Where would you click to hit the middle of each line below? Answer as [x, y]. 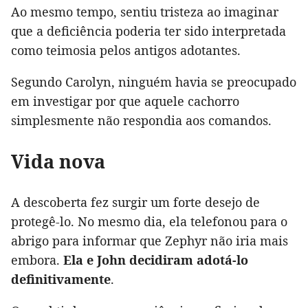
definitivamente [61, 279]
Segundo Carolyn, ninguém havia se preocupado [154, 82]
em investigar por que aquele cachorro [125, 101]
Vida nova [58, 162]
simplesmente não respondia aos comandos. [141, 121]
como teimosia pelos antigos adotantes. [126, 51]
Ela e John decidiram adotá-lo [156, 260]
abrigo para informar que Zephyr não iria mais [150, 241]
